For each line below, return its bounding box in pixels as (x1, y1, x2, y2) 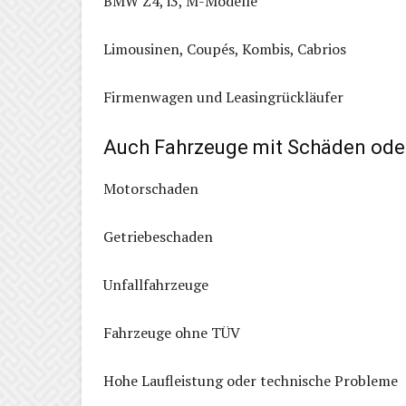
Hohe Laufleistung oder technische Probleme (103, 371, 398, 391)
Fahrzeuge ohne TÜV (103, 323, 240, 343)
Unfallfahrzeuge (103, 275, 208, 295)
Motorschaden (103, 179, 198, 199)
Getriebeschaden (103, 227, 213, 247)
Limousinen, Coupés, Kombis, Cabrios (103, 39, 346, 60)
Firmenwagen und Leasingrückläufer (103, 87, 343, 108)
